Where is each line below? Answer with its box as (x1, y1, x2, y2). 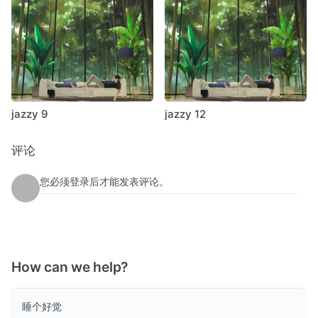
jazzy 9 (11, 106, 48, 121)
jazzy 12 (165, 106, 206, 121)
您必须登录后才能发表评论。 (40, 175, 169, 187)
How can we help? (11, 258, 131, 275)
